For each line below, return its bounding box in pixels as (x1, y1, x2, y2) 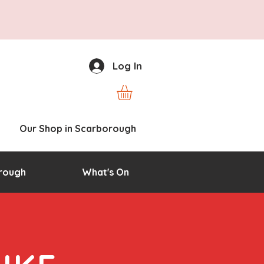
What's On (81, 166, 129, 179)
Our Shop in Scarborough (19, 123, 136, 135)
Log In (113, 60, 142, 72)
